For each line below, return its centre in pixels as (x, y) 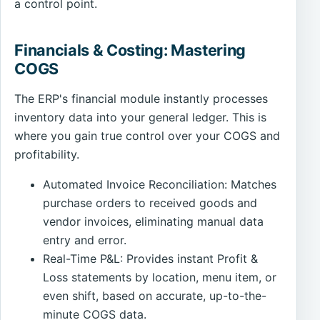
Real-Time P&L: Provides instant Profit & (151, 258)
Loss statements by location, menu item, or (160, 277)
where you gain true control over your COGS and (147, 135)
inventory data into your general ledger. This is (141, 117)
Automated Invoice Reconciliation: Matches (160, 184)
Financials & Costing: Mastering (130, 50)
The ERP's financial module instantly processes (141, 98)
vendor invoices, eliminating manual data (154, 221)
